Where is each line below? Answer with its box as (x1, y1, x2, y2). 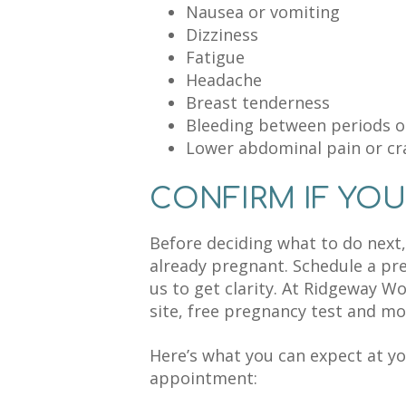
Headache (185, 69, 262, 91)
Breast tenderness (185, 92, 330, 113)
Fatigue (185, 46, 245, 68)
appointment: (149, 367, 262, 389)
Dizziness (185, 24, 258, 45)
